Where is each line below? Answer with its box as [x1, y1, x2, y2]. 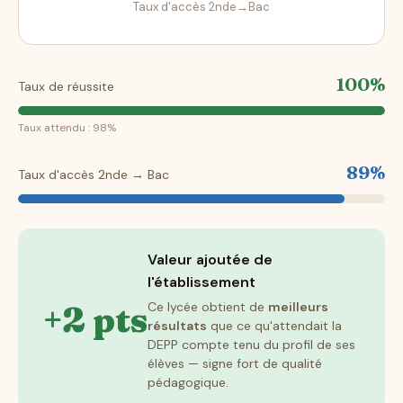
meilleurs [268, 299, 328, 316]
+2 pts [43, 299, 148, 342]
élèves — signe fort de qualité [148, 355, 322, 372]
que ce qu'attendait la [207, 318, 342, 335]
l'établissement [148, 273, 255, 292]
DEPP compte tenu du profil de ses [148, 336, 355, 354]
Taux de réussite [18, 78, 114, 95]
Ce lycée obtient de [148, 299, 268, 316]
